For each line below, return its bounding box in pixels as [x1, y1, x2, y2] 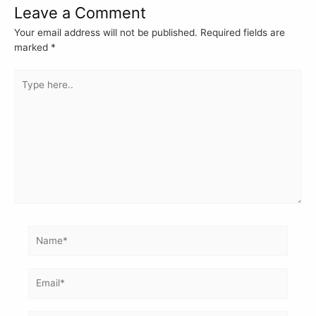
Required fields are [200, 27, 285, 39]
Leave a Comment [14, 4, 146, 23]
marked [14, 42, 51, 54]
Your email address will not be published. [14, 27, 197, 39]
